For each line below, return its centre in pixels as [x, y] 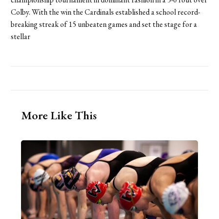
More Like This [59, 115]
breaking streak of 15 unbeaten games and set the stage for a [104, 24]
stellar [21, 36]
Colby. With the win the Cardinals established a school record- [106, 12]
